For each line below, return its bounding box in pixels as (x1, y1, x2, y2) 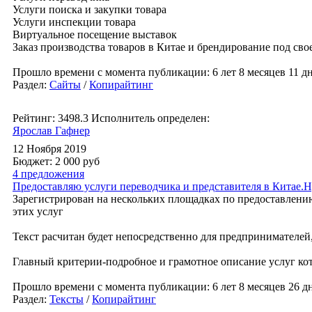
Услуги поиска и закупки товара (13, 3, 166, 15)
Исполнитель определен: (91, 112, 210, 124)
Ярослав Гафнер (13, 125, 90, 136)
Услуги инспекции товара (13, 16, 136, 28)
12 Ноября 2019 (13, 143, 86, 155)
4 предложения (13, 168, 84, 180)
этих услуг (13, 205, 63, 217)
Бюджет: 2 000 (13, 155, 83, 167)
